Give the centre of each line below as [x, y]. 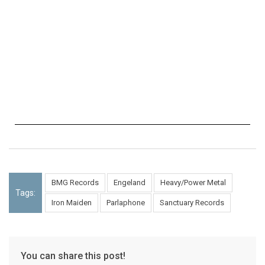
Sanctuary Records [192, 203]
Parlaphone [126, 203]
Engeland [130, 183]
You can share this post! [73, 256]
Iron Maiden [72, 203]
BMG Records [75, 183]
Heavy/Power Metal [193, 183]
